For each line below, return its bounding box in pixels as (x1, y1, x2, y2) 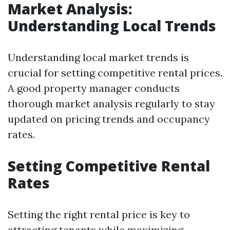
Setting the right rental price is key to (8, 208, 190, 221)
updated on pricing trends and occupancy (8, 112, 210, 125)
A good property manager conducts (8, 82, 180, 94)
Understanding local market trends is (8, 51, 189, 64)
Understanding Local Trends (8, 16, 216, 35)
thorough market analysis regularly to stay (8, 97, 215, 110)
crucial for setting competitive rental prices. (8, 66, 222, 79)
